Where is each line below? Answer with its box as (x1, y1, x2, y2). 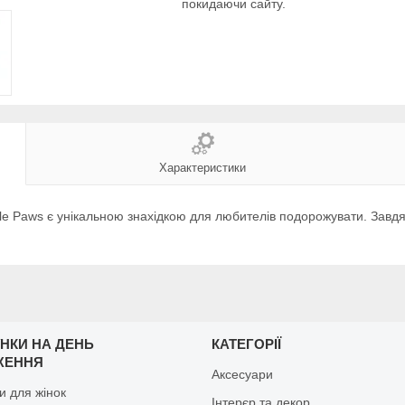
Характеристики (159, 160, 246, 174)
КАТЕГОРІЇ (211, 335, 281, 352)
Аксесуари (211, 366, 273, 381)
